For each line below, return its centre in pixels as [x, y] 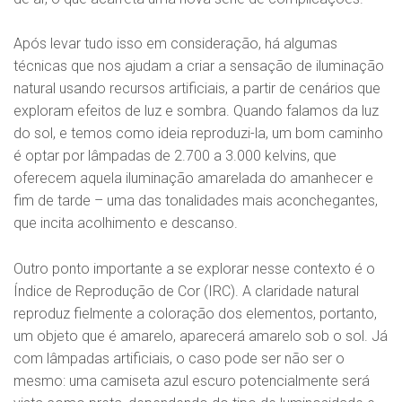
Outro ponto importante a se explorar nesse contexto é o [194, 268]
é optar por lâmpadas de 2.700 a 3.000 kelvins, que [175, 156]
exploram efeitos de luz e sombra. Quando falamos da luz [196, 111]
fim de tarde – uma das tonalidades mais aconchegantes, [196, 201]
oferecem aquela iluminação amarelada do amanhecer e [193, 179]
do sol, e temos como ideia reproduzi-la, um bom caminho [198, 134]
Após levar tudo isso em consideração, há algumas [175, 44]
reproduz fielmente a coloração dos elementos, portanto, [195, 313]
